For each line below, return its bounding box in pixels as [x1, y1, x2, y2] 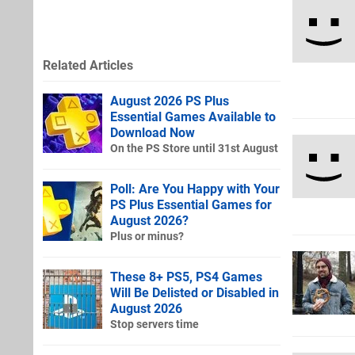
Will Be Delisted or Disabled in [110, 284, 279, 300]
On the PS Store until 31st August [110, 141, 278, 155]
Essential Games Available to [110, 109, 276, 124]
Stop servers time [110, 317, 199, 331]
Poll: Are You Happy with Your [110, 181, 280, 197]
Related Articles [43, 57, 133, 73]
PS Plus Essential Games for [110, 197, 272, 212]
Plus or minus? [110, 229, 184, 243]
